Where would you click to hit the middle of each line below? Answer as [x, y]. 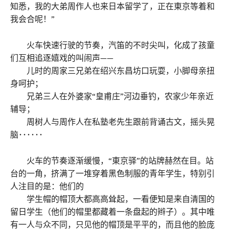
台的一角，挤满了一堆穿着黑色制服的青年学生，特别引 [112, 173]
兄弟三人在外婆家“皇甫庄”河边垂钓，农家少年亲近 [112, 96]
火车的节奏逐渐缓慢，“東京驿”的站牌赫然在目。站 [112, 160]
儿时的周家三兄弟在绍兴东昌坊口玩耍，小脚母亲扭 [112, 70]
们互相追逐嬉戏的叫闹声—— [62, 58]
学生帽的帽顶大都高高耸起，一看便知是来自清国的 [112, 199]
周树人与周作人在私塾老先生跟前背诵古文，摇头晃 [112, 121]
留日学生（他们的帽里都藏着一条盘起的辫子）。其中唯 [112, 211]
